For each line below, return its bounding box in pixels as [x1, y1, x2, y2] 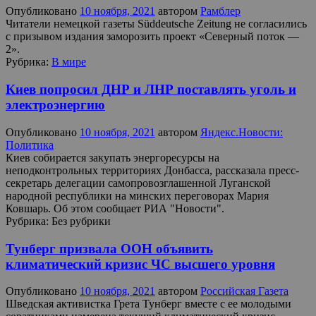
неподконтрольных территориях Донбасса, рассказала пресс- [6, 164, 299, 176]
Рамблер [200, 5, 241, 18]
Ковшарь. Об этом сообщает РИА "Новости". [6, 202, 224, 214]
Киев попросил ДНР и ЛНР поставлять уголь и [6, 82, 296, 97]
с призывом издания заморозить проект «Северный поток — [6, 30, 299, 43]
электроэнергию [6, 97, 105, 113]
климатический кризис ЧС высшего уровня [6, 256, 275, 272]
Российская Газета [200, 285, 288, 298]
